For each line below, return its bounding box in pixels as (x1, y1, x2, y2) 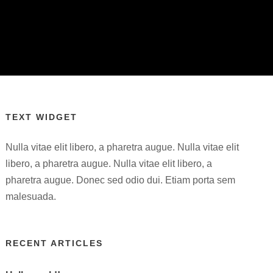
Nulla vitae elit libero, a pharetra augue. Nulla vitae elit (5, 142, 239, 152)
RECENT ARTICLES (5, 238, 104, 248)
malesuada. (5, 191, 57, 202)
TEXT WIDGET (5, 112, 78, 122)
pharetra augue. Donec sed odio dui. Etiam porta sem (5, 175, 236, 185)
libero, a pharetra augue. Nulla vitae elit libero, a (5, 158, 213, 169)
